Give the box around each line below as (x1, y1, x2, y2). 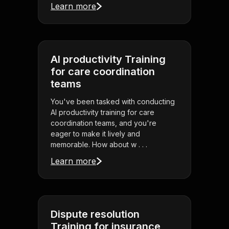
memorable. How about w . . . (51, 140, 147, 149)
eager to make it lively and (51, 129, 140, 139)
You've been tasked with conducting (51, 97, 175, 106)
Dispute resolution (51, 208, 140, 221)
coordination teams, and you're (51, 119, 156, 128)
